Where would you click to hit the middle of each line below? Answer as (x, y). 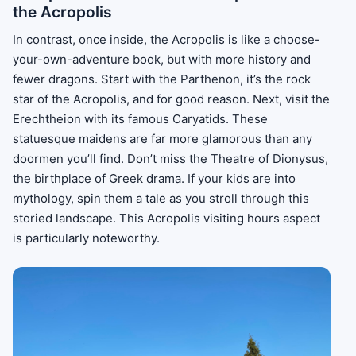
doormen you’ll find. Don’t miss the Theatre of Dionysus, (170, 158)
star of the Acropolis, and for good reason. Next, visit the (171, 99)
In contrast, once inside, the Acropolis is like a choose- (166, 39)
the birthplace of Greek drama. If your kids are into (154, 178)
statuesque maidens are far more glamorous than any (163, 138)
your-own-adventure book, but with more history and (162, 59)
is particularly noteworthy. (86, 238)
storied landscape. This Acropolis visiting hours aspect (166, 218)
